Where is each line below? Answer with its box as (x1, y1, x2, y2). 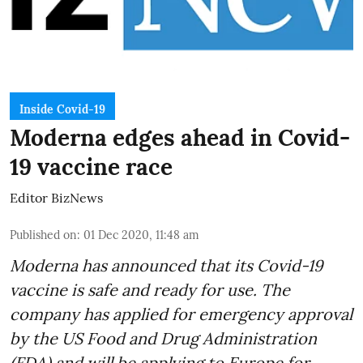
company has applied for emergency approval (10, 304, 352, 325)
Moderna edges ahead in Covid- (10, 123, 350, 153)
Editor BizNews (10, 190, 103, 207)
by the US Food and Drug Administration (10, 328, 317, 349)
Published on (10, 228, 77, 243)
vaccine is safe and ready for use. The (10, 280, 290, 301)
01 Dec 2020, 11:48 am (83, 228, 199, 243)
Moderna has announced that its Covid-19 (10, 255, 323, 276)
